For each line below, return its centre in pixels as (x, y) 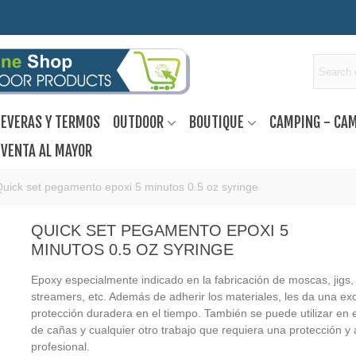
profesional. (60, 346)
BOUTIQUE (216, 122)
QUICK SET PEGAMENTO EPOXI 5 (159, 230)
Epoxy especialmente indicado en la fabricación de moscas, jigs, (192, 280)
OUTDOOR (138, 122)
